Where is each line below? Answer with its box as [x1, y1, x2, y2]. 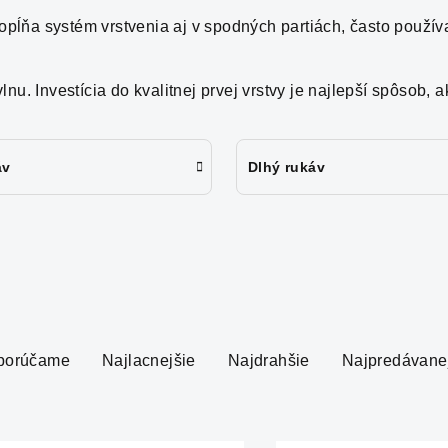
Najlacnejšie [102, 352, 196, 369]
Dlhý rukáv [248, 159, 325, 175]
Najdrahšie [227, 352, 310, 369]
